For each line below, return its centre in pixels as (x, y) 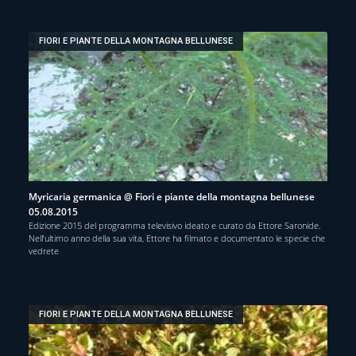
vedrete (44, 250)
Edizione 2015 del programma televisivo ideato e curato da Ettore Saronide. (175, 225)
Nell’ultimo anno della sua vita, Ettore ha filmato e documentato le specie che (177, 238)
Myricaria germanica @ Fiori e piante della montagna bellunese (172, 196)
